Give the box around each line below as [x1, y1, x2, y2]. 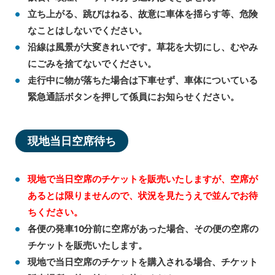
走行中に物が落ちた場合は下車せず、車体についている [28, 75, 258, 86]
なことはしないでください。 [28, 25, 147, 36]
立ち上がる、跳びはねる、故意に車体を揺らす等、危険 [28, 9, 258, 20]
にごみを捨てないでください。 [28, 58, 157, 69]
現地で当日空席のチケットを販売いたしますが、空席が [28, 174, 258, 185]
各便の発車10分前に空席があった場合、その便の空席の [28, 223, 258, 234]
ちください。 [28, 207, 83, 218]
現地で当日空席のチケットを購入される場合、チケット [28, 257, 258, 268]
